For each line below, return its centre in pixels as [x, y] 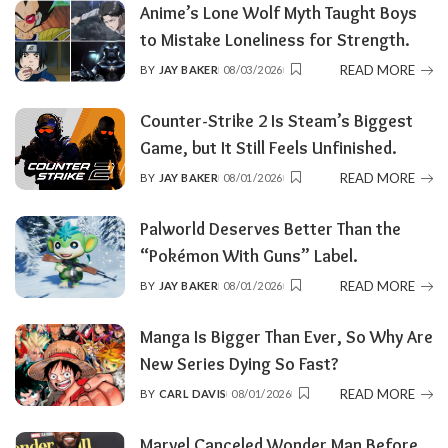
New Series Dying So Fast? [239, 364]
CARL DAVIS [192, 394]
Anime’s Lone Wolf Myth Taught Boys [278, 13]
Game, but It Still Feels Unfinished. [268, 148]
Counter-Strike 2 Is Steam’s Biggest [276, 121]
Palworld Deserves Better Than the [270, 229]
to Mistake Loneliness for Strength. [275, 40]
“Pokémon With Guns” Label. [249, 256]
